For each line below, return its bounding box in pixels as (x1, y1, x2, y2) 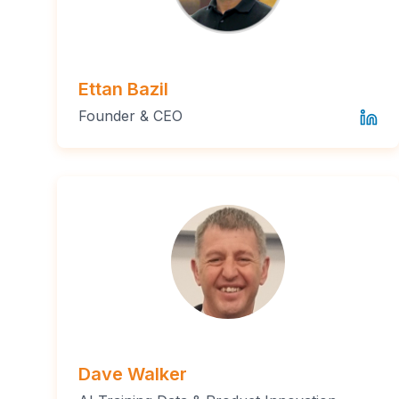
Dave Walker (78, 362, 187, 385)
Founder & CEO (78, 106, 183, 125)
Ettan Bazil (78, 77, 168, 100)
